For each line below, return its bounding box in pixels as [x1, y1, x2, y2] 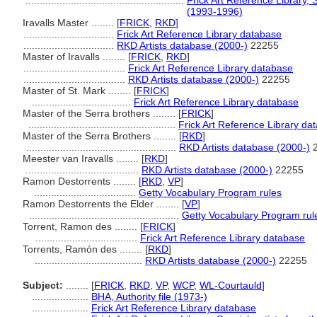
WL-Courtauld [200, 279, 262, 291]
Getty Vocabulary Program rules [139, 187, 282, 198]
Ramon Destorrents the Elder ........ [23, 198, 182, 209]
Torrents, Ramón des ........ [23, 243, 145, 255]
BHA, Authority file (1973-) [91, 291, 207, 302]
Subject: [23, 279, 63, 291]
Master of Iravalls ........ [23, 51, 128, 62]
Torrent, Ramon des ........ [23, 221, 140, 232]
